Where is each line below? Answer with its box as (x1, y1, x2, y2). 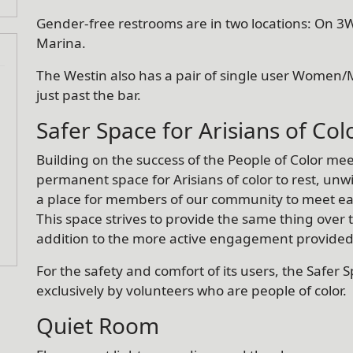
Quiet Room (36, 310, 159, 340)
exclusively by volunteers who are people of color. (36, 281, 347, 299)
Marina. (36, 33, 89, 52)
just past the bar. (36, 85, 141, 104)
